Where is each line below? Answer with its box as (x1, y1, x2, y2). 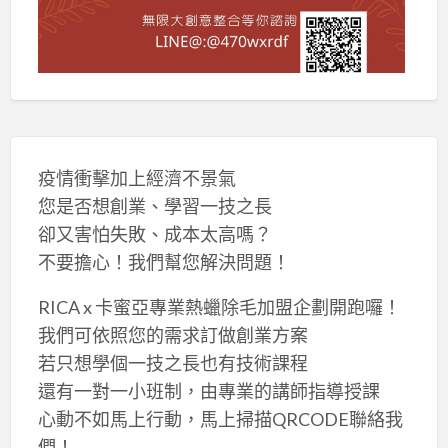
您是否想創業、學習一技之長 (37, 194, 272, 217)
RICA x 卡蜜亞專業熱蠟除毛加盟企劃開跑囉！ (37, 295, 401, 318)
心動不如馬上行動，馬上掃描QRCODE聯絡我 (37, 407, 403, 430)
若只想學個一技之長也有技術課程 (37, 351, 308, 374)
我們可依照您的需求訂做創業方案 (37, 323, 308, 346)
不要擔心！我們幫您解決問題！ (37, 250, 290, 273)
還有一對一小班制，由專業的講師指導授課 (37, 379, 380, 402)
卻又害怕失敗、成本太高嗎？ (37, 222, 272, 245)
